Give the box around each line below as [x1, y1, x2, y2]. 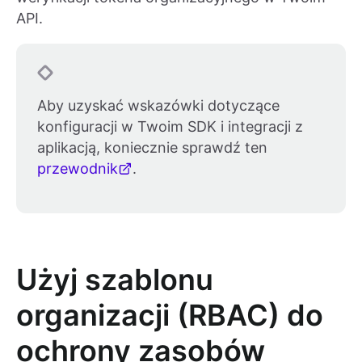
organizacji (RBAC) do [16, 297, 323, 334]
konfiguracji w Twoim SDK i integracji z [37, 118, 303, 136]
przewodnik [37, 160, 118, 178]
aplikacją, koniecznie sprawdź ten [37, 139, 267, 157]
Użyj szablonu [16, 262, 213, 298]
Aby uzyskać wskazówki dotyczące [37, 97, 280, 115]
